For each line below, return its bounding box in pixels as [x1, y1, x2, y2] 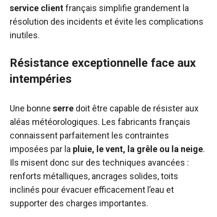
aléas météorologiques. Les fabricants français [10, 117, 190, 127]
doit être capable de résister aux [74, 103, 199, 113]
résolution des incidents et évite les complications [10, 16, 203, 27]
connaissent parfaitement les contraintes [10, 130, 169, 140]
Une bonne [10, 103, 53, 113]
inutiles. [10, 30, 40, 40]
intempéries [10, 72, 72, 86]
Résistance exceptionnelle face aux [10, 56, 196, 70]
